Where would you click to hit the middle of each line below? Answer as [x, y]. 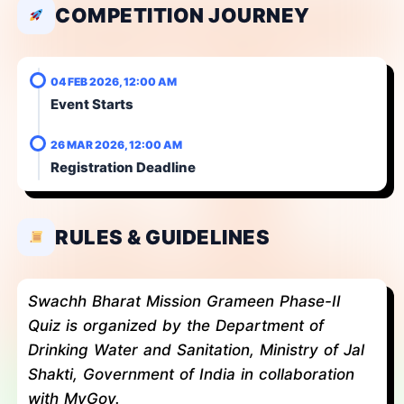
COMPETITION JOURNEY [183, 15]
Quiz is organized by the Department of [176, 325]
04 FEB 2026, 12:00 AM [114, 81]
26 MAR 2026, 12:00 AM [116, 144]
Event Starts [92, 104]
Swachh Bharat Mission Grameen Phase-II [184, 301]
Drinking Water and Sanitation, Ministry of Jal [196, 349]
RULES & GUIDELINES [162, 237]
